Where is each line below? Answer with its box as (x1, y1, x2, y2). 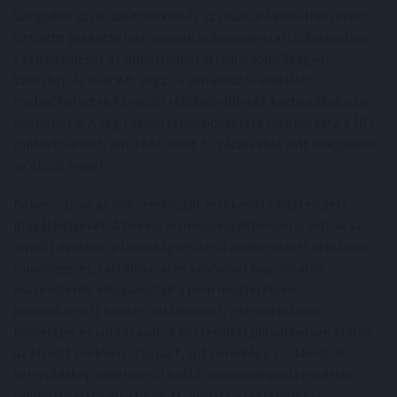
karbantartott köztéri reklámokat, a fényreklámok (13, 301, 323, 319)
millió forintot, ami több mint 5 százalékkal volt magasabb (13, 135, 376, 152)
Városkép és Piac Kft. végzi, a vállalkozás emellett (13, 71, 314, 89)
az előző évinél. (13, 156, 106, 174)
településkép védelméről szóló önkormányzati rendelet (13, 365, 353, 383)
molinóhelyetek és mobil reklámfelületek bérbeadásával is (13, 92, 370, 110)
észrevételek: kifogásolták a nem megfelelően (13, 280, 296, 298)
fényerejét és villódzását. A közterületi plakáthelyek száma (13, 323, 372, 340)
